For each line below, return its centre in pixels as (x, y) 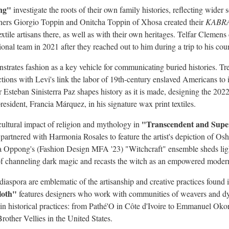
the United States (83, 218)
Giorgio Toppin (39, 22)
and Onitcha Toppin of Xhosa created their (135, 22)
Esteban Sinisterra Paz (39, 91)
